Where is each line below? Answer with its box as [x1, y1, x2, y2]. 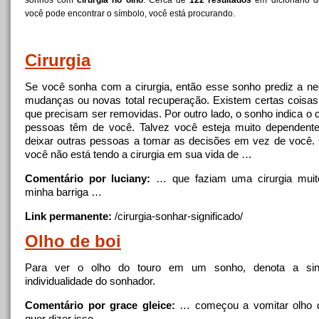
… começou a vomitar [174, 299, 293, 311]
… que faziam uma [150, 172, 258, 184]
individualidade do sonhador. [25, 275, 155, 287]
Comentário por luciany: [25, 172, 151, 184]
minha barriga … [25, 186, 102, 198]
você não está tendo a [25, 148, 130, 160]
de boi [65, 232, 121, 251]
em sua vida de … [164, 148, 252, 160]
